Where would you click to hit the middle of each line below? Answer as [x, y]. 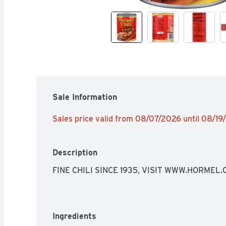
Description [75, 152]
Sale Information [85, 97]
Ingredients [74, 216]
